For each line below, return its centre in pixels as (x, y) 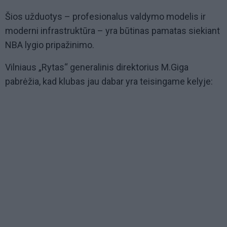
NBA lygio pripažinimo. (50, 45)
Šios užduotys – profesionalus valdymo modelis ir (105, 17)
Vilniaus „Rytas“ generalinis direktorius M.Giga (97, 67)
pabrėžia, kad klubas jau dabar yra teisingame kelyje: (109, 82)
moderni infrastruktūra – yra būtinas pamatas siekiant (112, 31)
